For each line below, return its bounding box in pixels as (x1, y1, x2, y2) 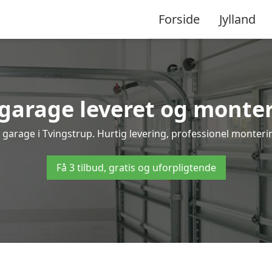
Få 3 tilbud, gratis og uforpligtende (56, 161, 216, 174)
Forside (158, 10, 200, 27)
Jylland (219, 10, 256, 27)
